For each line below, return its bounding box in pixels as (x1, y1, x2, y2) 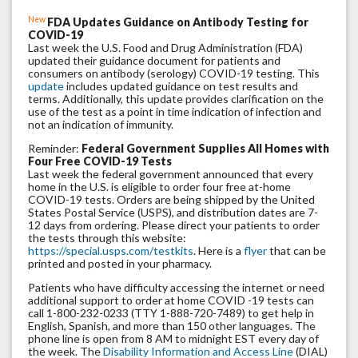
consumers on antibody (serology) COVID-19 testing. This (28, 66, 320, 81)
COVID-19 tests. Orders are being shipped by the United (28, 193, 315, 207)
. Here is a (193, 244, 244, 258)
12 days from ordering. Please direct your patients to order (28, 218, 320, 233)
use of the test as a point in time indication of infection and (28, 105, 321, 119)
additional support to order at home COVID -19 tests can (28, 293, 314, 308)
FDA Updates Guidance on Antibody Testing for (47, 15, 308, 30)
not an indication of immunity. (28, 117, 173, 132)
